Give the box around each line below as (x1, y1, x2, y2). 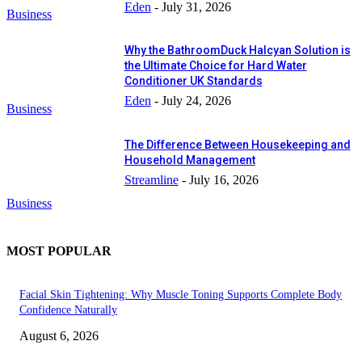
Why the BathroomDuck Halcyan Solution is (124, 44, 351, 57)
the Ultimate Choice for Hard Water (124, 59, 307, 73)
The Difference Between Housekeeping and (124, 138, 351, 151)
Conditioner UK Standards (124, 74, 263, 88)
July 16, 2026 (188, 173, 259, 187)
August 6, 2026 (19, 329, 99, 343)
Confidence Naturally (19, 304, 117, 317)
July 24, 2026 (161, 94, 231, 108)
